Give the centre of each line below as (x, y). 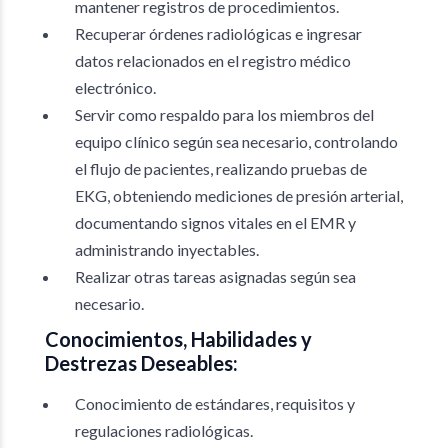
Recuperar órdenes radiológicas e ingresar (218, 33)
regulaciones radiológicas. (164, 430)
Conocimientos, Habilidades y (178, 339)
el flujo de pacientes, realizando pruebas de (221, 168)
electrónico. (115, 87)
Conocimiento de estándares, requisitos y (215, 403)
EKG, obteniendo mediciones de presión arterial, (239, 195)
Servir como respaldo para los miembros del (224, 114)
